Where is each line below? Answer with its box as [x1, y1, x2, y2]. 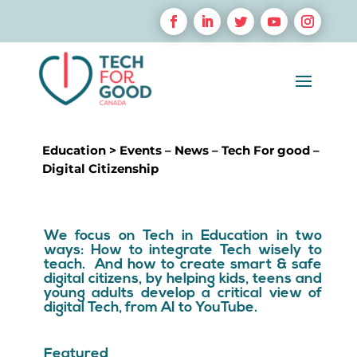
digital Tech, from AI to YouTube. [43, 300, 257, 316]
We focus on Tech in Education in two [43, 229, 323, 244]
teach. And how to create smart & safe [43, 257, 323, 273]
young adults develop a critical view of [43, 286, 323, 301]
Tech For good [221, 143, 310, 158]
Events [119, 143, 162, 158]
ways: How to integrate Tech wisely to [43, 243, 323, 258]
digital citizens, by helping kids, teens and [43, 272, 323, 287]
